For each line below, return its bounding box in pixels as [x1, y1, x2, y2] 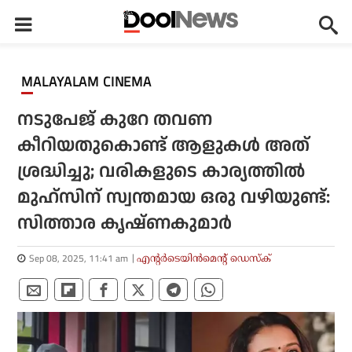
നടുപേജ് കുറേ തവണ [17, 107, 213, 133]
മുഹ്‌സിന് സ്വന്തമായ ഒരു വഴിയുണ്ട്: [17, 185, 331, 211]
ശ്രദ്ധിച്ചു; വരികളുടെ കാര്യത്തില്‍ [17, 159, 306, 185]
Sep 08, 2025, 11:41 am [29, 251, 129, 266]
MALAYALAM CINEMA [33, 71, 152, 92]
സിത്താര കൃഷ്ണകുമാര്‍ [17, 211, 233, 236]
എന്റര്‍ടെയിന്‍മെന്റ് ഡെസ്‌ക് [137, 252, 272, 264]
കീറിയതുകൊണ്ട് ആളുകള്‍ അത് [17, 133, 310, 159]
